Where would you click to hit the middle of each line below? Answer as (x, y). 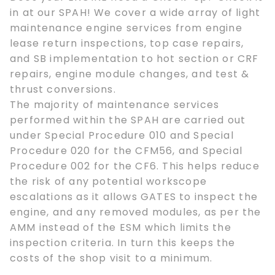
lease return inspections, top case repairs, (127, 44)
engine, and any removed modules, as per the (136, 212)
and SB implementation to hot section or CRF (134, 59)
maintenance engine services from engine (126, 28)
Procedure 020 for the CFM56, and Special (126, 151)
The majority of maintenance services (115, 105)
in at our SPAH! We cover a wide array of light (135, 13)
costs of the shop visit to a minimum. (111, 258)
